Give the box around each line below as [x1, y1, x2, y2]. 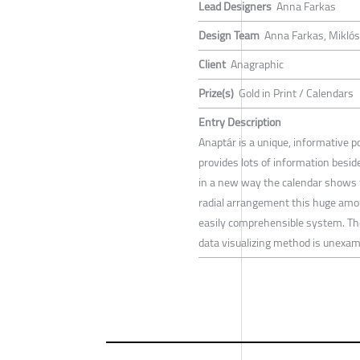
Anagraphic [231, 54, 284, 76]
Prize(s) [198, 83, 234, 104]
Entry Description [198, 112, 281, 133]
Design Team [198, 25, 260, 47]
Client [198, 54, 226, 76]
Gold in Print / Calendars [239, 83, 354, 104]
